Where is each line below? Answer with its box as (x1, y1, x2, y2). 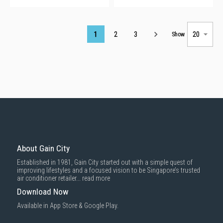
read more (82, 174, 110, 182)
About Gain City (17, 143, 70, 153)
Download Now (17, 187, 69, 197)
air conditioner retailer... (17, 174, 82, 182)
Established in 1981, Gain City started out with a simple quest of (17, 158, 193, 166)
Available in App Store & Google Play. (17, 202, 118, 210)
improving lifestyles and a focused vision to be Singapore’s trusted (17, 166, 200, 174)
